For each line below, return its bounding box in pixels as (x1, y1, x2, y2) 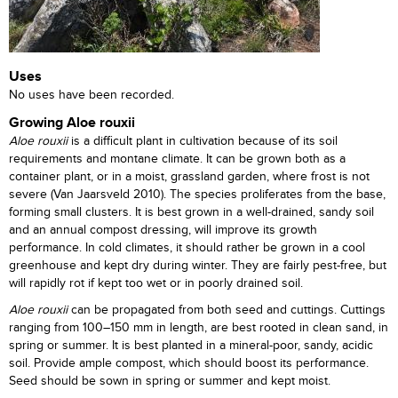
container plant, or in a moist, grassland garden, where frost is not (9, 170, 370, 184)
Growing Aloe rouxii (9, 115, 135, 131)
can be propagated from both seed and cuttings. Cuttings (68, 303, 386, 317)
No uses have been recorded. (9, 88, 174, 102)
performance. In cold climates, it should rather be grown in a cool (9, 241, 365, 255)
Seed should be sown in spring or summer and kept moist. (9, 374, 330, 388)
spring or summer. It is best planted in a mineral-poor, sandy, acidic (9, 338, 373, 353)
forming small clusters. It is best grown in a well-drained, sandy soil (9, 205, 374, 219)
